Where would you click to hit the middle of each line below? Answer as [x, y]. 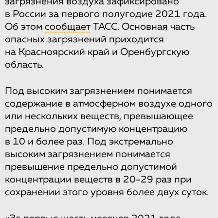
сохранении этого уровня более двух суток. [107, 192]
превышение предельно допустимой [91, 167]
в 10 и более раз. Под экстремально [89, 141]
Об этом [25, 27]
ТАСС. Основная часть [143, 27]
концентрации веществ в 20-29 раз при [98, 179]
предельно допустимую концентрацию [96, 129]
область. [24, 64]
